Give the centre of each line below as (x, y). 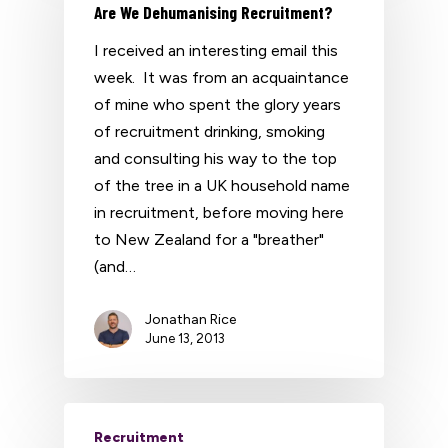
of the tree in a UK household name (222, 185)
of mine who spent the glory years (217, 104)
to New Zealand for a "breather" (209, 239)
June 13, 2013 (185, 338)
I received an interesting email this (216, 50)
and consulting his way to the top (215, 158)
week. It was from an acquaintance (221, 77)
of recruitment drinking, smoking (209, 131)
